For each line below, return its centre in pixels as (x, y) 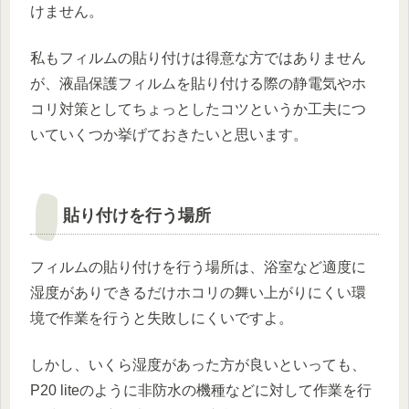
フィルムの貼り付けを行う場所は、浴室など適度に (198, 267)
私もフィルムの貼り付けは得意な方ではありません (198, 58)
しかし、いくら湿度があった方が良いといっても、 (198, 364)
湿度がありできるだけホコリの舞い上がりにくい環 (198, 293)
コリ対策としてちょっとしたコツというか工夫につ (198, 109)
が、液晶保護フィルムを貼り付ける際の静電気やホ (198, 83)
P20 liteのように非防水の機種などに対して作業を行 (201, 390)
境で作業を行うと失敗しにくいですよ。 (162, 319)
